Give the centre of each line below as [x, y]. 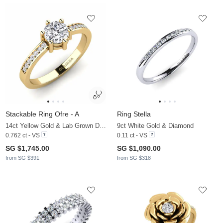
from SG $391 [22, 158]
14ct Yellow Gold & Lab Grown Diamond [103, 125]
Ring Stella [134, 114]
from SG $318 [134, 158]
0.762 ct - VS [23, 135]
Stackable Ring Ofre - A [42, 114]
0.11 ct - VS [132, 135]
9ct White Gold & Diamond [155, 125]
